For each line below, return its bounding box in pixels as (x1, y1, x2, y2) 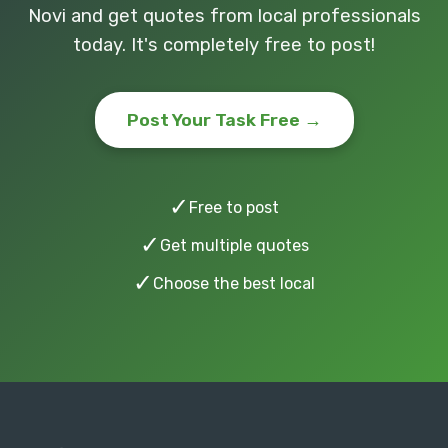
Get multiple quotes (159, 235, 309, 255)
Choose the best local (153, 273, 315, 293)
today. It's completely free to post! (73, 34, 375, 56)
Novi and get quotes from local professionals (27, 5, 421, 27)
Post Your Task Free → (126, 110, 322, 130)
